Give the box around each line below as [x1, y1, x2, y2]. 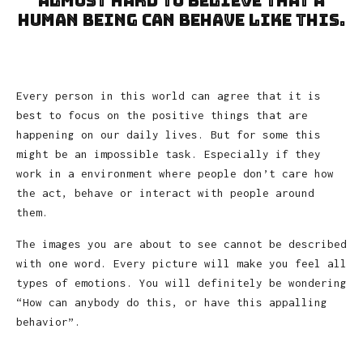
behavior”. [16, 314, 81, 328]
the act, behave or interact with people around [16, 186, 314, 199]
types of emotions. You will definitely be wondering [16, 275, 347, 289]
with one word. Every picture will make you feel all [16, 256, 347, 270]
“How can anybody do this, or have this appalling [16, 295, 327, 309]
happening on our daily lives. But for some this [16, 127, 321, 141]
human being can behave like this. [18, 9, 345, 31]
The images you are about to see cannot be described [16, 237, 347, 250]
